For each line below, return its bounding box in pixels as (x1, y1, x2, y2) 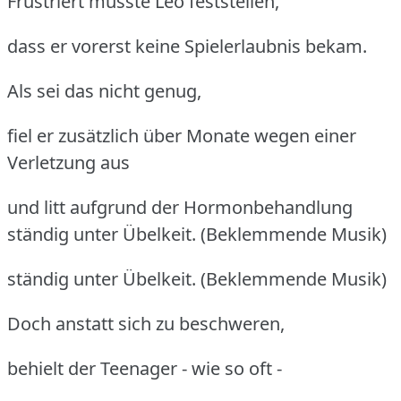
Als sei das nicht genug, (7, 78, 201, 103)
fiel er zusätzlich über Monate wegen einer (7, 123, 356, 148)
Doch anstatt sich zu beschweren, (7, 311, 285, 336)
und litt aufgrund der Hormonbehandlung (7, 194, 353, 219)
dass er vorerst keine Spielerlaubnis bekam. (7, 33, 367, 58)
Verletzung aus (7, 149, 130, 175)
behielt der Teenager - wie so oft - (7, 355, 282, 380)
